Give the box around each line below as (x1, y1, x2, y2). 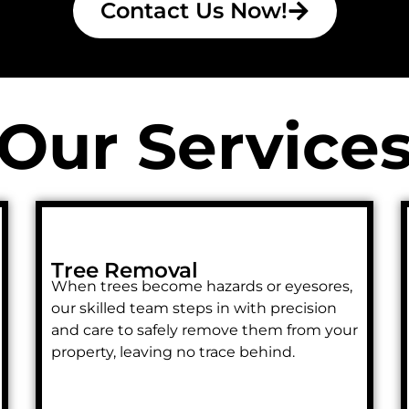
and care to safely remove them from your (51, 320, 358, 339)
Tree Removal (51, 257, 198, 283)
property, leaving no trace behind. (51, 342, 295, 361)
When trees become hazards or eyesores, (51, 277, 352, 295)
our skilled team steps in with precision (51, 299, 337, 317)
